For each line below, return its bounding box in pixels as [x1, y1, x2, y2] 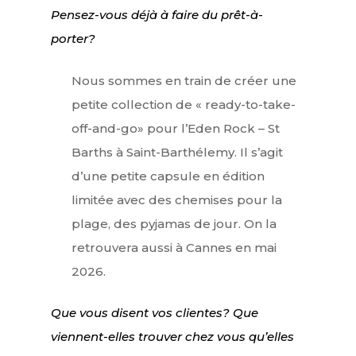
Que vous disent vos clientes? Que [51, 305, 258, 321]
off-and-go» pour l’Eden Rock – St [71, 120, 280, 136]
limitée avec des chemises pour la [71, 192, 282, 207]
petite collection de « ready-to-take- [71, 96, 296, 112]
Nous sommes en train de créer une [71, 72, 296, 88]
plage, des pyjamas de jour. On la [71, 215, 277, 231]
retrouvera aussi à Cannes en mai [71, 239, 277, 255]
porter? [51, 31, 95, 47]
